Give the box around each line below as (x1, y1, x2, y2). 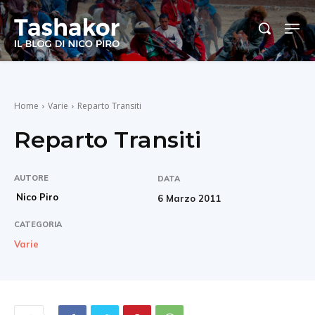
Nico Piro (16, 191, 58, 202)
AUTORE (14, 172, 49, 183)
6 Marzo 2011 (157, 192, 221, 204)
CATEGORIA (14, 219, 62, 229)
